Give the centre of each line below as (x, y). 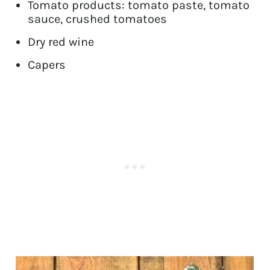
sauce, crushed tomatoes (98, 19)
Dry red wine (61, 42)
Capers (47, 64)
